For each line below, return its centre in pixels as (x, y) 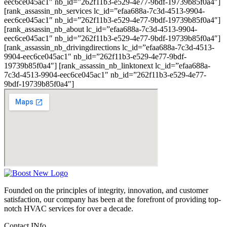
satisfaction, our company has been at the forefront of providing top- (112, 200)
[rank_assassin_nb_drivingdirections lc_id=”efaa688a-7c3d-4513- (109, 48)
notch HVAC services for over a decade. (69, 209)
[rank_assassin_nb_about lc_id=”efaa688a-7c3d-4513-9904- (101, 29)
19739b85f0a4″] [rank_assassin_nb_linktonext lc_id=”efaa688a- (107, 66)
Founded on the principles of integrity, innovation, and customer (106, 191)
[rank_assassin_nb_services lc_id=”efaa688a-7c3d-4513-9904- (104, 11)
